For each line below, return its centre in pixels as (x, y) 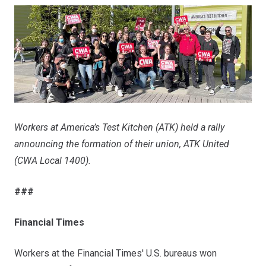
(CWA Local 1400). (53, 161)
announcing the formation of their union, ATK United (122, 144)
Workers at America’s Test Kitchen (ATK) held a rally (119, 128)
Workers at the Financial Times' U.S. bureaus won (115, 254)
